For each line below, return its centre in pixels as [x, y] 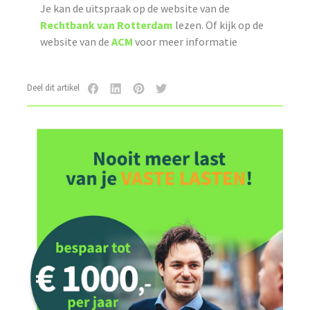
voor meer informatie [185, 42]
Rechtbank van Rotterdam [106, 25]
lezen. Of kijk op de [218, 25]
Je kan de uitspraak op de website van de [135, 9]
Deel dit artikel [55, 88]
